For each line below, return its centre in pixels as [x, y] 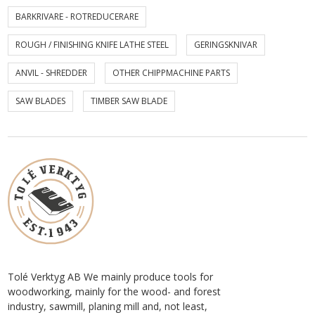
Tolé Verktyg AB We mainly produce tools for [111, 277]
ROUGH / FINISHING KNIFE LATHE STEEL [92, 45]
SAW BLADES [41, 101]
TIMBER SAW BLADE [129, 101]
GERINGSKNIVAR [226, 45]
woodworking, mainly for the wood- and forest [115, 291]
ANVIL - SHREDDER [52, 73]
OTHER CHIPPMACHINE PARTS [172, 73]
